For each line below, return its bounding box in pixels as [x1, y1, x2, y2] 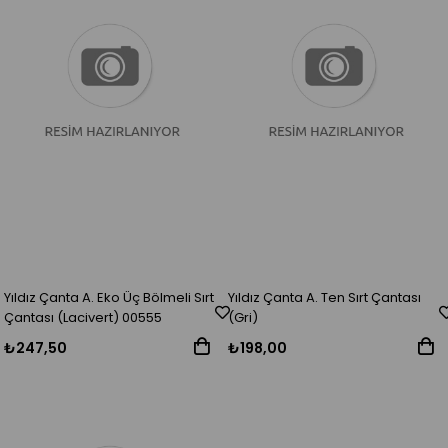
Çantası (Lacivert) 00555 [4, 308, 163, 328]
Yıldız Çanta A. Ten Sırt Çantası [228, 288, 422, 308]
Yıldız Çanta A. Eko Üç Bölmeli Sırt [4, 288, 215, 308]
